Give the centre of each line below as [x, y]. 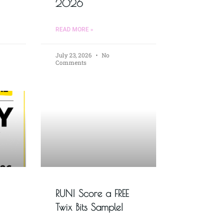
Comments [71, 63]
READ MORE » [74, 30]
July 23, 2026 [74, 55]
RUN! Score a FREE [92, 193]
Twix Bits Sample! [89, 207]
